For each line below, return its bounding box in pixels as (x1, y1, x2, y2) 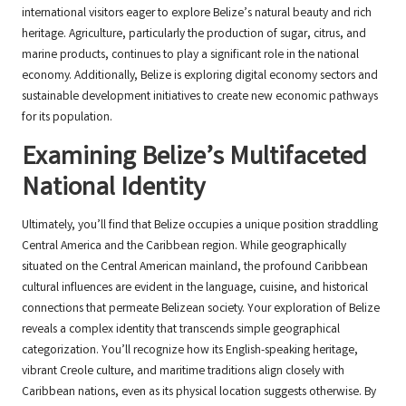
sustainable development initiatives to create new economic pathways (22, 88, 378, 107)
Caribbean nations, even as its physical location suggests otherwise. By (22, 383, 376, 402)
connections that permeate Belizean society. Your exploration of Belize (22, 300, 380, 319)
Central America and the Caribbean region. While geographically (22, 237, 346, 256)
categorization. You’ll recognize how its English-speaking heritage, (22, 342, 358, 361)
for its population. (22, 109, 112, 128)
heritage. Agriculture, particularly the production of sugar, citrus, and (22, 25, 366, 44)
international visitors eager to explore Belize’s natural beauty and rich (22, 5, 372, 24)
